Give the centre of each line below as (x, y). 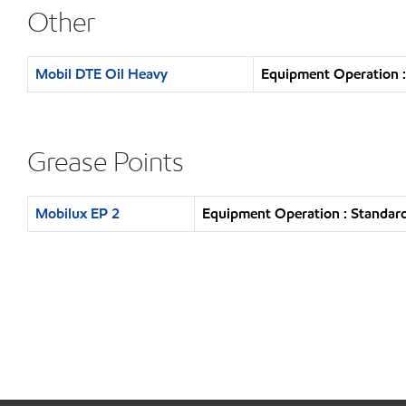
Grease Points (106, 161)
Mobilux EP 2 (77, 213)
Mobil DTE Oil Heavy (101, 74)
